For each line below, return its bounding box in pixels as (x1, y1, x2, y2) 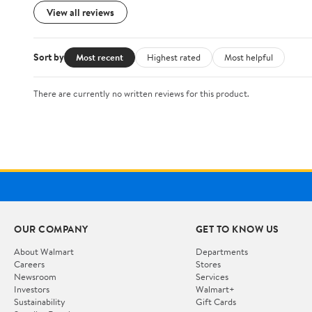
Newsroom (14, 270, 56, 283)
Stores (195, 258, 221, 271)
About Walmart (14, 245, 74, 258)
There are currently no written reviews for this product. (33, 86, 249, 100)
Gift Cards (195, 295, 236, 309)
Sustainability (14, 295, 65, 309)
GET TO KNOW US (195, 222, 279, 237)
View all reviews (47, 5, 114, 19)
